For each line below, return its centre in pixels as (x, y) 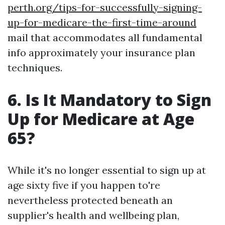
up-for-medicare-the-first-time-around (102, 22)
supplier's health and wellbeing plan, (93, 215)
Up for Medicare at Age (101, 119)
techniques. (35, 68)
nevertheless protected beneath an (90, 200)
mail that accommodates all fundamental (105, 37)
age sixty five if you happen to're (84, 185)
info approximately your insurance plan (101, 52)
